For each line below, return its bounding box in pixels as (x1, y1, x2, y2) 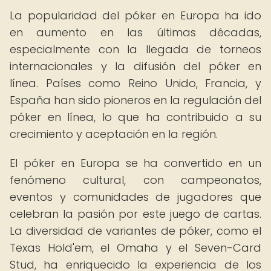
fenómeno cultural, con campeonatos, (10, 172, 261, 188)
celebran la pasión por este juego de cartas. (10, 206, 261, 221)
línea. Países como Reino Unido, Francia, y (10, 76, 261, 91)
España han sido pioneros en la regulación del (10, 93, 261, 108)
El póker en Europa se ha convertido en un (10, 155, 261, 171)
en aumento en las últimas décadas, (10, 25, 261, 40)
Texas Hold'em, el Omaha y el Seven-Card (10, 240, 261, 255)
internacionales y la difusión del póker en (10, 59, 261, 74)
